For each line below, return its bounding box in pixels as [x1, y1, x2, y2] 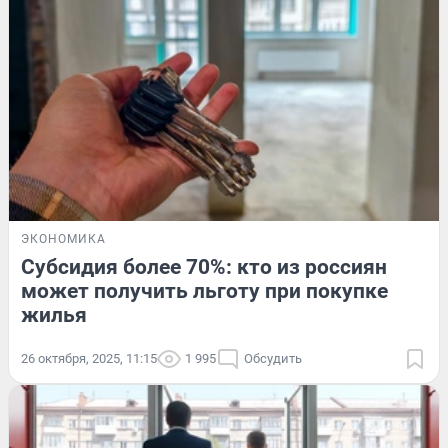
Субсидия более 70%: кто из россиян [21, 254, 387, 279]
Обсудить [244, 350, 302, 366]
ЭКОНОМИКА [21, 231, 106, 246]
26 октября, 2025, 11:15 [21, 350, 157, 366]
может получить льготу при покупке [21, 278, 388, 303]
